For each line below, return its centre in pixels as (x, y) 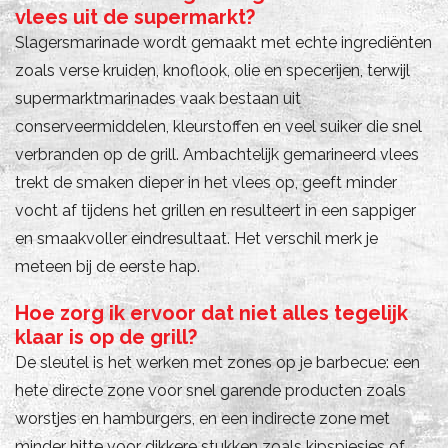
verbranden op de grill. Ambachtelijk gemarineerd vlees (217, 154)
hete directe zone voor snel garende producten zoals (210, 390)
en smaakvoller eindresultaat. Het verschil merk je (196, 238)
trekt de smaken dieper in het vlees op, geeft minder (206, 182)
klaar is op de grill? (106, 336)
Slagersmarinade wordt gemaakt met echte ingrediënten (223, 42)
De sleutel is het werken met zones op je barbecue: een (217, 362)
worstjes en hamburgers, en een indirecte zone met (202, 418)
